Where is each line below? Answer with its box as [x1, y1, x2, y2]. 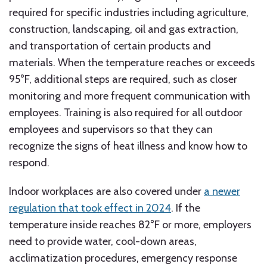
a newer [204, 185, 240, 198]
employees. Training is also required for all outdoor [9, 106, 243, 119]
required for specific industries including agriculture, [9, 6, 249, 19]
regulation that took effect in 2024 [9, 201, 171, 215]
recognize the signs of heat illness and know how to [9, 139, 247, 153]
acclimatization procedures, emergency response [9, 252, 237, 265]
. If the [171, 201, 200, 215]
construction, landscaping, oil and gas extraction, [9, 23, 238, 36]
